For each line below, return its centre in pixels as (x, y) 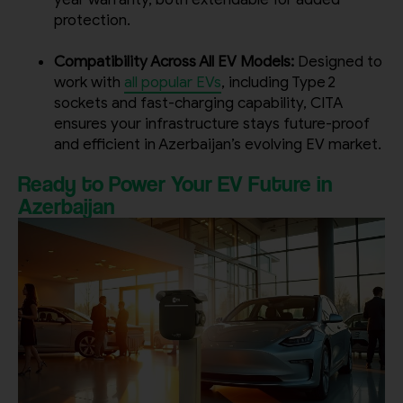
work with (89, 83)
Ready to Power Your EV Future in (175, 184)
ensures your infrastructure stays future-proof (212, 124)
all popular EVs (173, 83)
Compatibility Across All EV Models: (174, 62)
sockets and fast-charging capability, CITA (198, 103)
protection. (94, 21)
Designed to (338, 62)
